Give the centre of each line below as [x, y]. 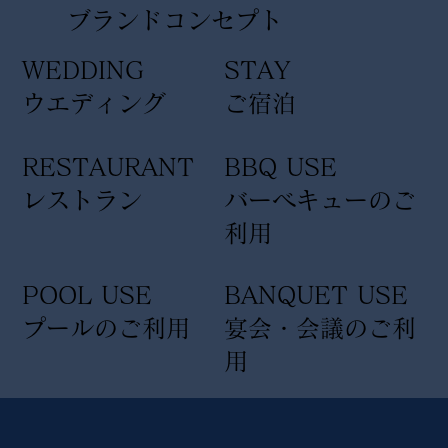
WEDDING [83, 69]
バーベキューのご [319, 199]
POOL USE [87, 295]
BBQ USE [280, 166]
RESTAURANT [108, 166]
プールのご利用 [106, 328]
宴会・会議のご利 [319, 328]
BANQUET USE [315, 295]
